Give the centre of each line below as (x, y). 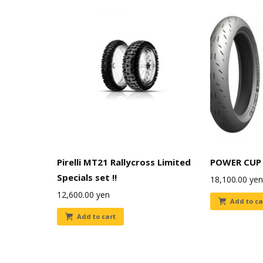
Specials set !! (87, 177)
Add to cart (96, 216)
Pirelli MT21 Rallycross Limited (124, 162)
